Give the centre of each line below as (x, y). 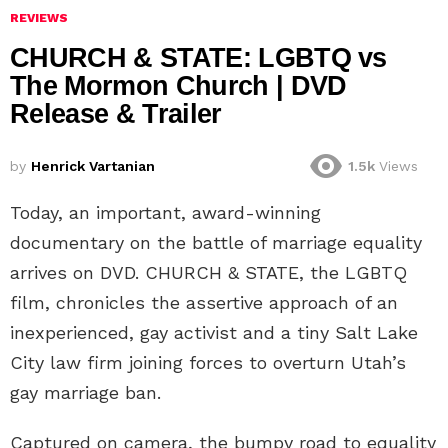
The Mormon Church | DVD (178, 86)
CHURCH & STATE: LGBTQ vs (198, 58)
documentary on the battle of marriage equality (216, 242)
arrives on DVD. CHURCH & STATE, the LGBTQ (208, 272)
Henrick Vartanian (93, 166)
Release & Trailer (116, 114)
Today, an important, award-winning (165, 212)
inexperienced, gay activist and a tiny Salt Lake (214, 332)
